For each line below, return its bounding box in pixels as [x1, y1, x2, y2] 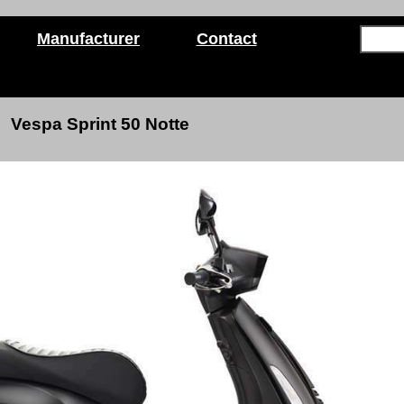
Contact [196, 30, 257, 48]
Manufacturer [37, 30, 140, 48]
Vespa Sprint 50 [11, 115, 146, 133]
